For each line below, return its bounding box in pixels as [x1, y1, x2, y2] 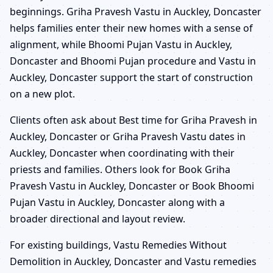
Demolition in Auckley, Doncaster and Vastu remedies [10, 254, 257, 268]
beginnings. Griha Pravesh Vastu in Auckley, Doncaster [10, 4, 261, 18]
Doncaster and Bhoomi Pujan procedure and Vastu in [10, 54, 256, 68]
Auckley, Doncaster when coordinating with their [10, 146, 235, 160]
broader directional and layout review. [10, 211, 185, 225]
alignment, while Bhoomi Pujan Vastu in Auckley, [10, 37, 232, 51]
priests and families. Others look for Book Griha [10, 162, 230, 176]
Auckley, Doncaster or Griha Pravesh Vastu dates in [10, 129, 246, 143]
